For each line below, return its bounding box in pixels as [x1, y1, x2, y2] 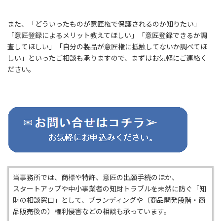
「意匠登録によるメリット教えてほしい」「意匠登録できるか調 [7, 31, 207, 39]
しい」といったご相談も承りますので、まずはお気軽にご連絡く [7, 53, 207, 62]
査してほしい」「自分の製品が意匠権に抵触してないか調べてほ [7, 42, 207, 51]
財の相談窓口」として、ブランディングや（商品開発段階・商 [13, 195, 205, 204]
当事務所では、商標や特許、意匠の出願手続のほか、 [13, 173, 179, 182]
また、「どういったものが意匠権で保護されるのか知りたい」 [7, 19, 201, 28]
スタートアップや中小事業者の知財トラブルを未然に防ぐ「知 [13, 184, 206, 193]
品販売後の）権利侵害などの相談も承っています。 [13, 207, 171, 216]
